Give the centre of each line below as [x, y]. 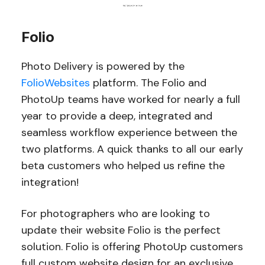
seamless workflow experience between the [129, 132]
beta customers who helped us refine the [123, 165]
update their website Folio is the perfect [121, 230]
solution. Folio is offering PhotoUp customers [132, 246]
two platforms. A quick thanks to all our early [132, 149]
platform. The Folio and [148, 83]
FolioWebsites [55, 83]
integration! [50, 182]
